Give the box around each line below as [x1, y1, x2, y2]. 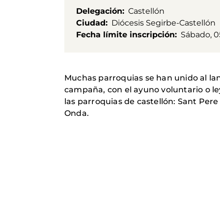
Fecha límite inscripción [76, 29, 175, 39]
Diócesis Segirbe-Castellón [111, 18, 216, 27]
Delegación [76, 6, 122, 16]
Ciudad [76, 18, 106, 27]
